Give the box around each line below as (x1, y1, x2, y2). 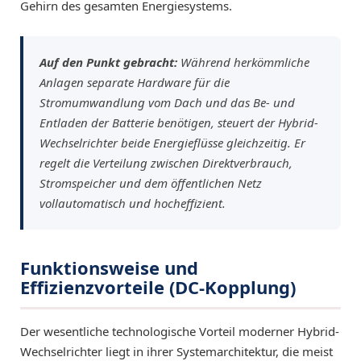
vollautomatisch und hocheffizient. (39, 195, 226, 211)
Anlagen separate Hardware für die (39, 74, 230, 90)
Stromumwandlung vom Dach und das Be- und (39, 94, 295, 110)
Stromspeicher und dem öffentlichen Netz (39, 175, 262, 191)
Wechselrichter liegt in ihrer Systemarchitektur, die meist (20, 343, 333, 359)
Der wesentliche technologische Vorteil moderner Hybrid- (20, 323, 339, 339)
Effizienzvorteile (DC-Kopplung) (20, 275, 296, 299)
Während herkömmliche (177, 54, 309, 70)
